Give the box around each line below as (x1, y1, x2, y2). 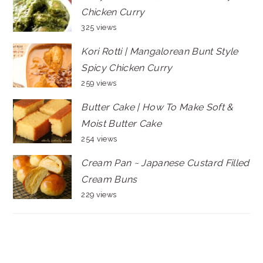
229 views (81, 190, 117, 199)
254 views (81, 134, 117, 143)
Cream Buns (81, 174, 137, 185)
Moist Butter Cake (81, 118, 161, 129)
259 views (81, 79, 117, 87)
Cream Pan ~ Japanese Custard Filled (81, 157, 249, 168)
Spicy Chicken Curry (81, 62, 173, 73)
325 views (81, 23, 117, 32)
